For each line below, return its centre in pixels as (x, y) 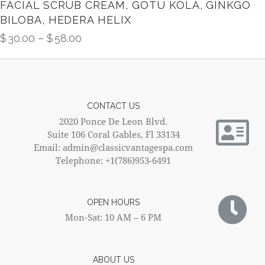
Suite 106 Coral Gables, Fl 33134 (113, 134)
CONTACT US (113, 106)
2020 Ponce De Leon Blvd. (113, 121)
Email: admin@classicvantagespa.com (113, 147)
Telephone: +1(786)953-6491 (113, 160)
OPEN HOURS (113, 203)
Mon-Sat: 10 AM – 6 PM (113, 217)
